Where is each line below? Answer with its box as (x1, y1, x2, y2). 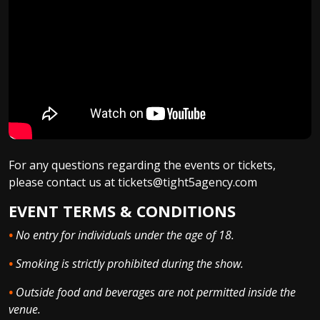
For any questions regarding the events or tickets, (9, 156, 276, 173)
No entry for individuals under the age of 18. (16, 226, 234, 243)
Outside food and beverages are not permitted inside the (16, 284, 296, 300)
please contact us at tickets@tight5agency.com (9, 174, 257, 190)
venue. (9, 301, 41, 317)
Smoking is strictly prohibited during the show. (16, 255, 244, 271)
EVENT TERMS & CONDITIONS (9, 200, 236, 221)
